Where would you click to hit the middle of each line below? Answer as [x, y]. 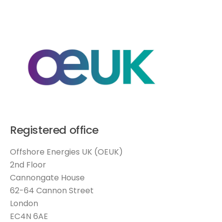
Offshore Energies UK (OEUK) [66, 152]
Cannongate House [47, 178]
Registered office [54, 130]
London [24, 204]
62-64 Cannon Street [52, 191]
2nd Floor [28, 165]
